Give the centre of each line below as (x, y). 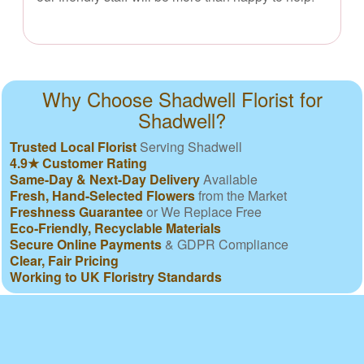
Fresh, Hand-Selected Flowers (102, 195)
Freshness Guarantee (76, 211)
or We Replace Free (202, 211)
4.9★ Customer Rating (78, 162)
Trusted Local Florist (73, 146)
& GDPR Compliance (225, 244)
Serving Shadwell (189, 146)
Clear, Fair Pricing (64, 260)
